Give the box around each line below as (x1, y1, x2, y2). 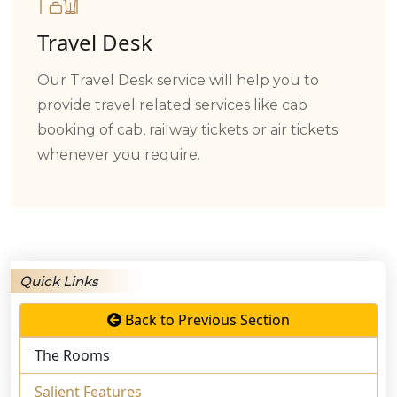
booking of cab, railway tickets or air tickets (37, 121, 338, 139)
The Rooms (35, 346, 110, 366)
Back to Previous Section (121, 310, 290, 331)
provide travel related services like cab (37, 97, 307, 114)
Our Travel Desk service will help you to (37, 72, 319, 90)
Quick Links (19, 273, 98, 291)
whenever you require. (37, 146, 200, 164)
